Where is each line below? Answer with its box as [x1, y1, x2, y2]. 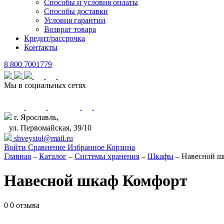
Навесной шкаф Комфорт [4, 171, 187, 190]
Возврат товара [44, 25, 96, 33]
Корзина [106, 143, 135, 151]
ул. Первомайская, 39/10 [4, 123, 91, 132]
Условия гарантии [44, 16, 105, 24]
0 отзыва [10, 200, 39, 209]
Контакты [24, 43, 57, 51]
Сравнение [28, 143, 67, 151]
